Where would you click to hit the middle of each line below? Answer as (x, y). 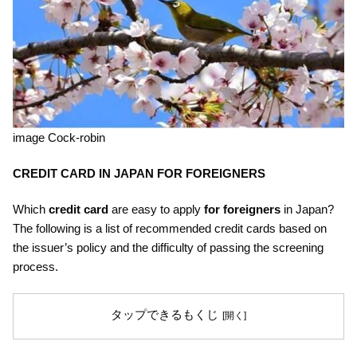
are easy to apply (156, 209)
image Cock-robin (59, 137)
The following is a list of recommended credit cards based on (170, 228)
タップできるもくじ (164, 314)
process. (35, 266)
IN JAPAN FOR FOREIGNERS (182, 173)
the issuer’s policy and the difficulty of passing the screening (168, 247)
